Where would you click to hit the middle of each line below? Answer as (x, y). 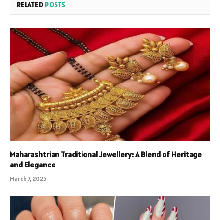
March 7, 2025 (28, 178)
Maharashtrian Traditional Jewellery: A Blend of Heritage (106, 154)
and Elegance (33, 164)
